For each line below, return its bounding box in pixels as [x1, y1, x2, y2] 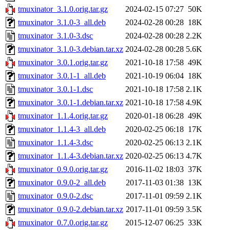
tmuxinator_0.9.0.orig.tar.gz [18, 165, 108, 174]
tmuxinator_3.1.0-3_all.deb [18, 18, 106, 27]
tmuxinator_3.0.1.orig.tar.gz [18, 58, 108, 67]
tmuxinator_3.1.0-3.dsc [18, 31, 93, 41]
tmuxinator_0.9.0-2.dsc [18, 191, 93, 201]
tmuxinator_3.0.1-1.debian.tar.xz [18, 98, 123, 107]
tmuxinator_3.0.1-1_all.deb [18, 71, 106, 81]
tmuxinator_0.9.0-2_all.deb [18, 178, 106, 187]
